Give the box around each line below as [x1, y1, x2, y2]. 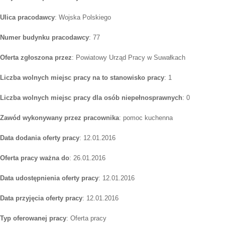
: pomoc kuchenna [119, 114, 173, 122]
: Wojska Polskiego [55, 14, 111, 22]
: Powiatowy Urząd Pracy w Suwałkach [72, 54, 185, 62]
